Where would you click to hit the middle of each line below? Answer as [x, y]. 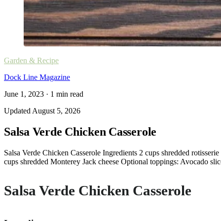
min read [69, 94]
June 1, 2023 [24, 94]
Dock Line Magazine [37, 77]
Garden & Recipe [31, 60]
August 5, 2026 [56, 111]
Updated [18, 111]
